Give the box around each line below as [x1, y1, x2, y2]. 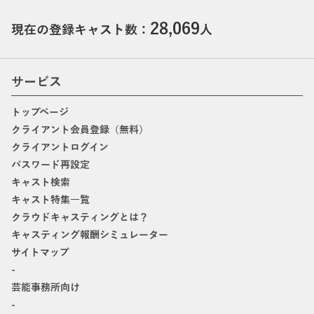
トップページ [11, 107, 69, 118]
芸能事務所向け [11, 282, 80, 293]
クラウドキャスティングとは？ [11, 212, 149, 223]
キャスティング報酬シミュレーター [11, 229, 168, 240]
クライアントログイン [11, 142, 109, 153]
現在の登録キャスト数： [11, 22, 150, 37]
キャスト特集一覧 [11, 194, 90, 205]
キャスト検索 [11, 177, 70, 188]
